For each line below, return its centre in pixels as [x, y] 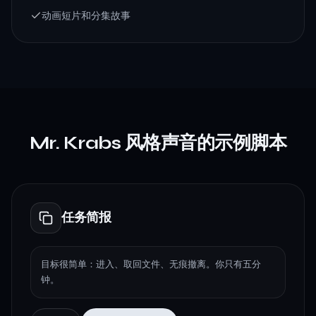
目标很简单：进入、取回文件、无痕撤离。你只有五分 [151, 264]
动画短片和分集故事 [86, 16]
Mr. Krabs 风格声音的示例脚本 [158, 142]
